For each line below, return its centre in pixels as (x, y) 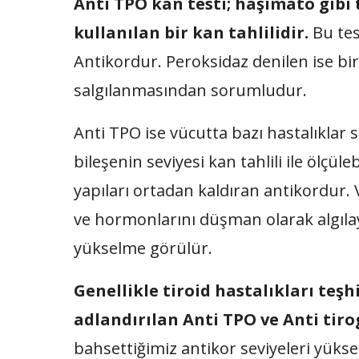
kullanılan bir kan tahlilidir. (191, 32)
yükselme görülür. (143, 248)
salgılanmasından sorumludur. (190, 90)
